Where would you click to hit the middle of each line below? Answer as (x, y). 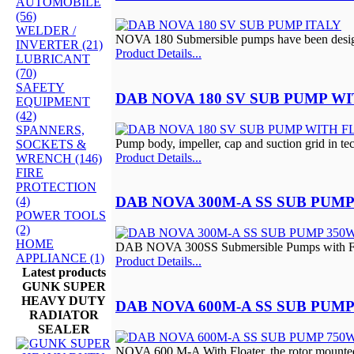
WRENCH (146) (59, 158)
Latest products (64, 272)
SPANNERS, (50, 130)
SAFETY (40, 87)
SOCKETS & (51, 144)
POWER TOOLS (61, 215)
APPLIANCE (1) (60, 258)
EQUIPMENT (53, 101)
